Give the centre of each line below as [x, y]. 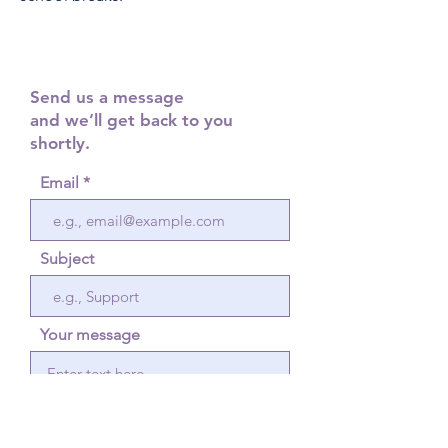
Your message [90, 334]
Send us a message [107, 97]
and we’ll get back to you [131, 120]
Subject [67, 258]
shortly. [60, 143]
